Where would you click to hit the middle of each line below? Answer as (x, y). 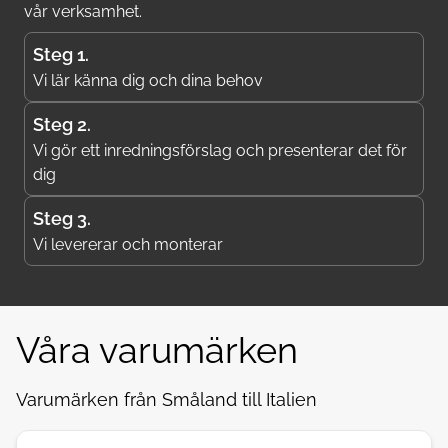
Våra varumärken (157, 350)
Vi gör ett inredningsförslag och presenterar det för (220, 151)
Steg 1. (61, 55)
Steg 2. (62, 125)
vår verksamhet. (83, 12)
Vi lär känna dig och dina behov (148, 81)
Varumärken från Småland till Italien (166, 400)
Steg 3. (62, 219)
